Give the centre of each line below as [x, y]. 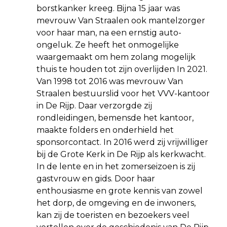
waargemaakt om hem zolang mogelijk [116, 57]
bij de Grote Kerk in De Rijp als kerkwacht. [121, 154]
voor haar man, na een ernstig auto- [109, 32]
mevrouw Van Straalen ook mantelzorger [121, 20]
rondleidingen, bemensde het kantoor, [115, 118]
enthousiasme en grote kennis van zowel [120, 191]
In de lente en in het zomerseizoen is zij [116, 166]
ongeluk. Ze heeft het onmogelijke [108, 45]
